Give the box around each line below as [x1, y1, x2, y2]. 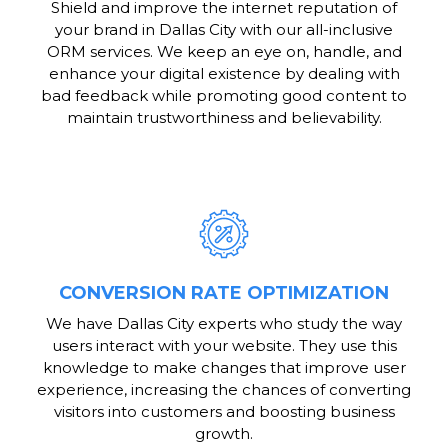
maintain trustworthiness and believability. [66, 108, 382, 128]
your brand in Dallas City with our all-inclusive [55, 20, 393, 40]
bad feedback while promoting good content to [41, 86, 407, 106]
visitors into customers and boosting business [53, 402, 395, 422]
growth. [195, 424, 253, 444]
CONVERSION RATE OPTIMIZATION [59, 282, 389, 305]
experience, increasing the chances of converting [37, 380, 411, 400]
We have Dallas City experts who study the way [46, 314, 402, 334]
